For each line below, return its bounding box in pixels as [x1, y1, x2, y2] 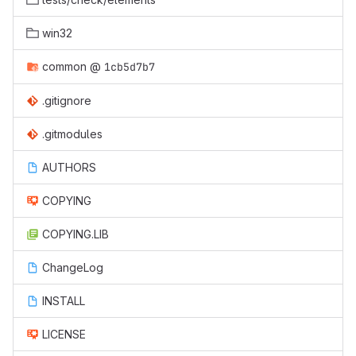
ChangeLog [42, 261, 103, 275]
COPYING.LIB [42, 227, 109, 242]
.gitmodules [42, 127, 103, 141]
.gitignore [42, 94, 91, 108]
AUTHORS [42, 161, 96, 175]
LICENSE [42, 327, 86, 342]
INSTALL [42, 294, 85, 308]
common [42, 60, 87, 74]
